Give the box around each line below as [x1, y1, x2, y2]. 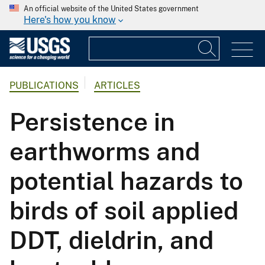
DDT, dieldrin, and [9, 225, 214, 255]
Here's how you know [24, 14, 116, 25]
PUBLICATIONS [9, 80, 79, 92]
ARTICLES [94, 80, 140, 92]
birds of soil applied [9, 196, 238, 225]
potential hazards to [9, 166, 243, 196]
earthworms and [9, 137, 200, 166]
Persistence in [9, 107, 175, 137]
